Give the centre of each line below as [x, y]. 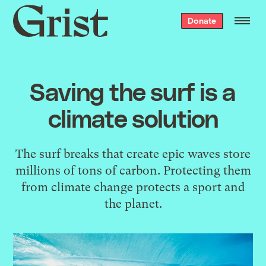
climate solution [133, 117]
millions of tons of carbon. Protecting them [133, 170]
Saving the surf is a [133, 91]
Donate [202, 20]
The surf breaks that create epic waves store [133, 153]
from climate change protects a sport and [133, 187]
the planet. [133, 203]
